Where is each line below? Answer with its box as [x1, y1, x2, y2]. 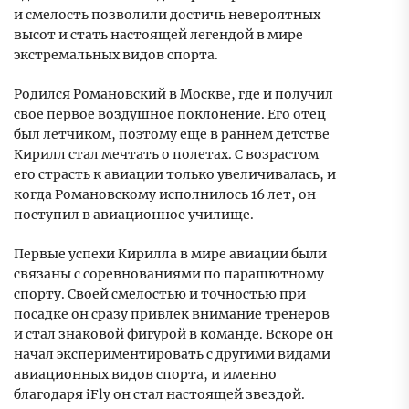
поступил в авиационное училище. [14, 206, 254, 224]
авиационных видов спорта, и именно [14, 366, 277, 383]
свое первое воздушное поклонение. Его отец [14, 106, 326, 123]
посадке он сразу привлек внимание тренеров [14, 306, 330, 323]
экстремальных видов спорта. [14, 47, 218, 64]
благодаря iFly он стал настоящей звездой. [14, 386, 305, 404]
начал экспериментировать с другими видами [14, 346, 330, 363]
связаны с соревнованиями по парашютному [14, 266, 324, 283]
